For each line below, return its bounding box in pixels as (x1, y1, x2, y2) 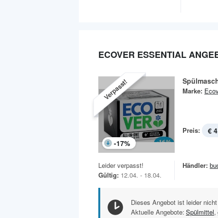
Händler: (182, 160, 208, 170)
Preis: (182, 125, 200, 135)
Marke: (182, 86, 202, 95)
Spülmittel (186, 207, 214, 217)
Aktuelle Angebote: (131, 207, 184, 217)
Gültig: (98, 170, 119, 180)
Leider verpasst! (98, 160, 144, 170)
